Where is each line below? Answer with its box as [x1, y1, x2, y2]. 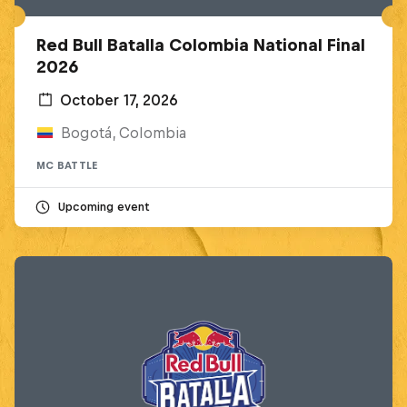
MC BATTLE [36, 159, 98, 171]
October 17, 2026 [60, 91, 178, 108]
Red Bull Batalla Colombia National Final [36, 35, 365, 55]
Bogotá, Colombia [60, 124, 186, 141]
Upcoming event [58, 199, 149, 213]
